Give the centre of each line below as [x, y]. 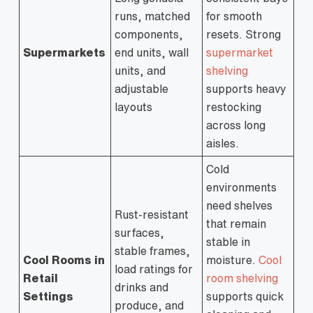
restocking [234, 107]
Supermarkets [64, 52]
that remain [236, 224]
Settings [48, 296]
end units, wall [152, 52]
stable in [228, 242]
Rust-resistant [152, 214]
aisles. [223, 143]
